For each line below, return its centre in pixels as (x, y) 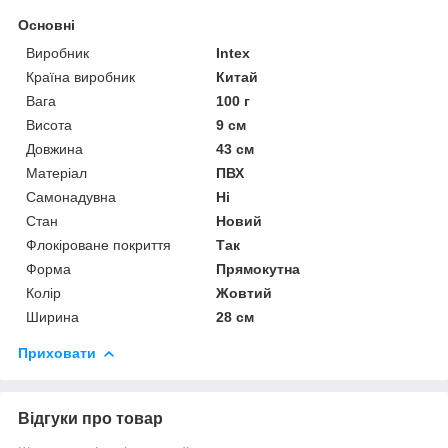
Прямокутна (258, 268)
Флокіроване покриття (98, 244)
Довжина (54, 148)
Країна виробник (80, 76)
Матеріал (56, 172)
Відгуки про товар (90, 418)
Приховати (57, 352)
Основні (46, 24)
